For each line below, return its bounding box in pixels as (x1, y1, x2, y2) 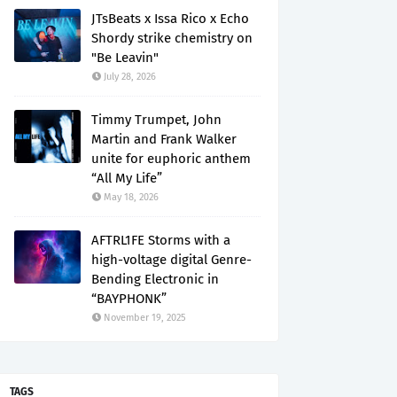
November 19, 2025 (104, 312, 186, 323)
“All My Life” (91, 170, 162, 186)
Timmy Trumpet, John (91, 112, 222, 128)
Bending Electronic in (91, 271, 219, 287)
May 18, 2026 (104, 191, 159, 203)
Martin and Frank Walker (91, 131, 237, 147)
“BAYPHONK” (91, 291, 167, 307)
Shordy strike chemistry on (91, 30, 253, 46)
